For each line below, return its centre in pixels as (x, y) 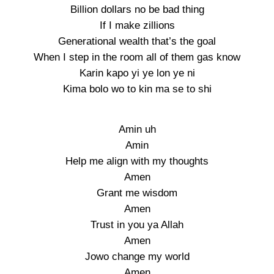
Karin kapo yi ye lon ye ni (137, 73)
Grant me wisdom (137, 193)
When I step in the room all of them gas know (137, 57)
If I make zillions (137, 25)
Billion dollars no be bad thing (137, 9)
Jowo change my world (137, 257)
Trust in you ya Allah (137, 225)
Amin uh (137, 129)
